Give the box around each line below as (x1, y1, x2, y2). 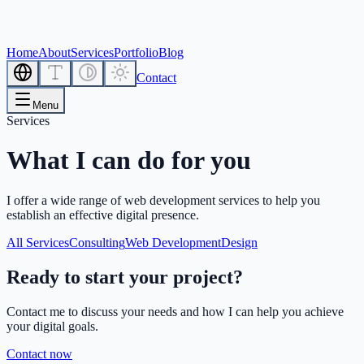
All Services (6, 235, 69, 249)
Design (221, 235, 258, 249)
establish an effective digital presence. (6, 207, 199, 222)
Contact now (6, 346, 72, 361)
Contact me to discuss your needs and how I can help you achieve (6, 304, 344, 318)
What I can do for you (6, 145, 251, 175)
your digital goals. (6, 318, 98, 333)
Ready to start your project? (6, 266, 243, 288)
